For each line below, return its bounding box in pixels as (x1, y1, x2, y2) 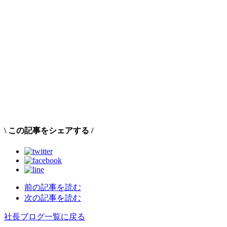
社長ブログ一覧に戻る (4, 212, 85, 221)
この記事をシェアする (6, 126, 91, 135)
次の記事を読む (24, 194, 81, 203)
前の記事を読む (24, 183, 81, 192)
